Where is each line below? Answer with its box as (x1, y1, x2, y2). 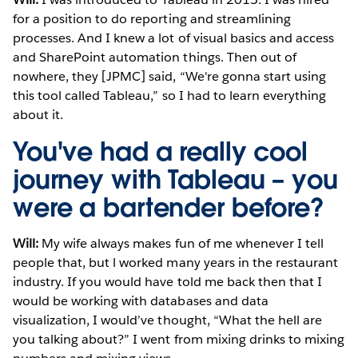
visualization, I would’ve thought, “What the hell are (13, 311, 323, 328)
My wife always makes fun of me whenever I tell (38, 234, 324, 252)
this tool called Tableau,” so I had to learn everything (13, 86, 327, 104)
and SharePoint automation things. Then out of (13, 48, 296, 66)
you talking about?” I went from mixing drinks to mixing (13, 330, 345, 348)
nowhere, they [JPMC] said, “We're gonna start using (13, 67, 326, 85)
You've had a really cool (13, 134, 308, 168)
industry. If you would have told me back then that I (13, 272, 322, 290)
